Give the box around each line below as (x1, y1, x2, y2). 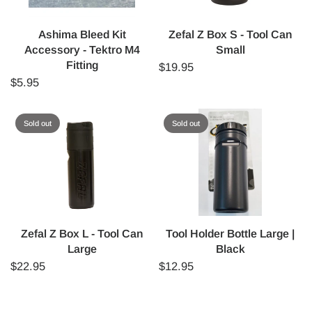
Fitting (65, 59, 98, 72)
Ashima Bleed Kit (38, 29, 126, 41)
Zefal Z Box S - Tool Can (169, 29, 292, 41)
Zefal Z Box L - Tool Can (21, 228, 143, 240)
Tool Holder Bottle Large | (166, 228, 295, 240)
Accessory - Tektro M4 (24, 44, 140, 56)
